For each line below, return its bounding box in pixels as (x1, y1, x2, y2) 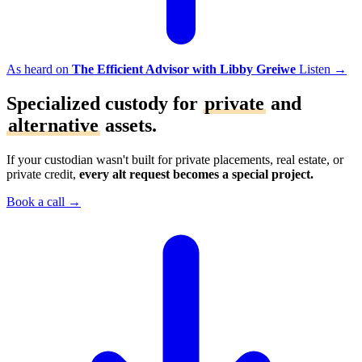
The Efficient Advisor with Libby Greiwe (72, 62, 296, 76)
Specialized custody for (6, 92, 203, 114)
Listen (299, 62, 330, 76)
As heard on (6, 62, 72, 76)
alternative (8, 114, 99, 136)
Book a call (6, 194, 65, 208)
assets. (100, 114, 157, 136)
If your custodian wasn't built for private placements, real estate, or (6, 152, 343, 166)
